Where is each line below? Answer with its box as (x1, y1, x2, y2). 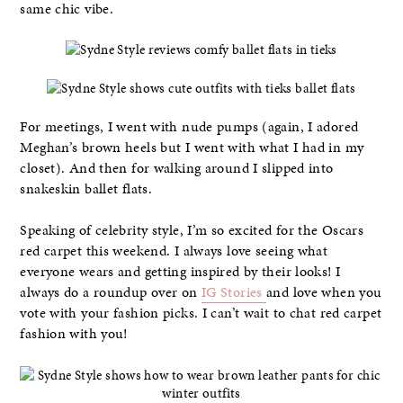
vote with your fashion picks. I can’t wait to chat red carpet (20, 303, 382, 324)
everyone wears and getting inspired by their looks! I (20, 262, 341, 282)
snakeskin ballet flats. (20, 179, 153, 199)
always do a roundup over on (20, 282, 201, 303)
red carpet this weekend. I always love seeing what (20, 241, 328, 262)
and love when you (266, 282, 382, 303)
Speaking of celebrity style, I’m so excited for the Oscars (20, 220, 364, 241)
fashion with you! (20, 324, 128, 345)
